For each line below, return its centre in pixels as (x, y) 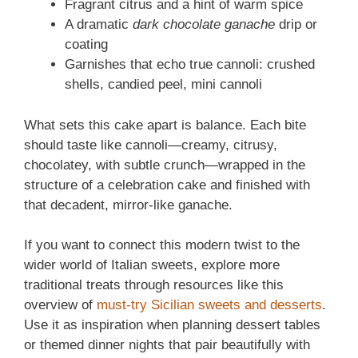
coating (86, 45)
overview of (60, 305)
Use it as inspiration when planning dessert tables (172, 325)
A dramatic (99, 25)
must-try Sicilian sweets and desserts (209, 305)
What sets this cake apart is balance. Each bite (165, 125)
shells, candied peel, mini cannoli (163, 85)
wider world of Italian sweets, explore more (152, 265)
